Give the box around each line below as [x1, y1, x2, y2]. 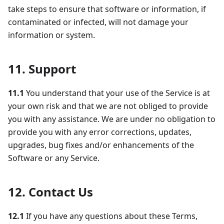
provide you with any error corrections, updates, [8, 126, 191, 138]
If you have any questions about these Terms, [24, 210, 197, 222]
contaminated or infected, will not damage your [8, 16, 188, 28]
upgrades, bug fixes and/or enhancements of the [8, 139, 194, 151]
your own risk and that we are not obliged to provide [8, 100, 208, 112]
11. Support [8, 60, 76, 77]
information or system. [8, 29, 95, 41]
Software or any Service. [8, 152, 99, 164]
